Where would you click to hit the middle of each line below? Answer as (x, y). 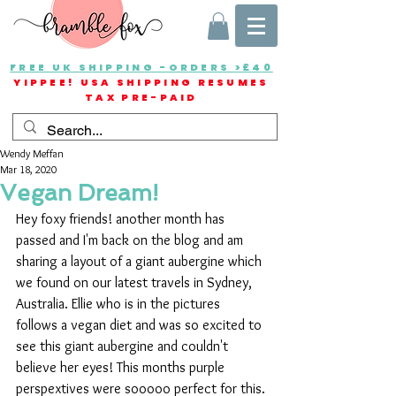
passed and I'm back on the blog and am (131, 240)
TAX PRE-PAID (141, 98)
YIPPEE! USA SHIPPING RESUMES (141, 83)
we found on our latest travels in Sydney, (136, 283)
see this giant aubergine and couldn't (124, 346)
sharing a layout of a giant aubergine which (141, 262)
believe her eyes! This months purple (122, 368)
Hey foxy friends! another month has (122, 219)
